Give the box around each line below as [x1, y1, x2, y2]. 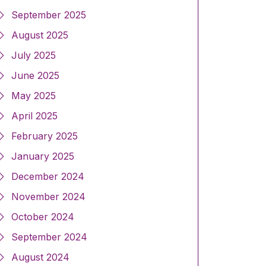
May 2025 [11, 90, 56, 102]
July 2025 [11, 49, 56, 62]
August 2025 [11, 29, 68, 42]
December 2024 [11, 170, 84, 183]
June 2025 [11, 69, 59, 82]
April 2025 [11, 110, 58, 122]
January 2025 [11, 150, 74, 163]
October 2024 [11, 211, 74, 223]
